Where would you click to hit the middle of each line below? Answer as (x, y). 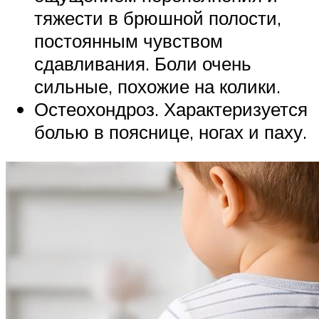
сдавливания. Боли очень (143, 64)
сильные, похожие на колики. (157, 87)
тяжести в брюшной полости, (158, 18)
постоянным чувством (129, 41)
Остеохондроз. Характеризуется (171, 109)
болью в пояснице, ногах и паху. (171, 132)
